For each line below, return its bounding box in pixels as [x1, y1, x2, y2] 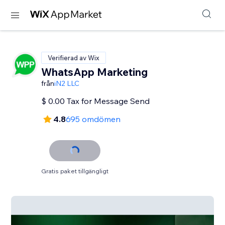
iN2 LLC [54, 79, 80, 88]
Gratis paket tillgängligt [41, 167, 109, 175]
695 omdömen [66, 114, 121, 124]
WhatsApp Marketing [41, 65, 148, 78]
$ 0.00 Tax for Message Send [41, 96, 150, 106]
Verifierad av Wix [48, 54, 100, 62]
